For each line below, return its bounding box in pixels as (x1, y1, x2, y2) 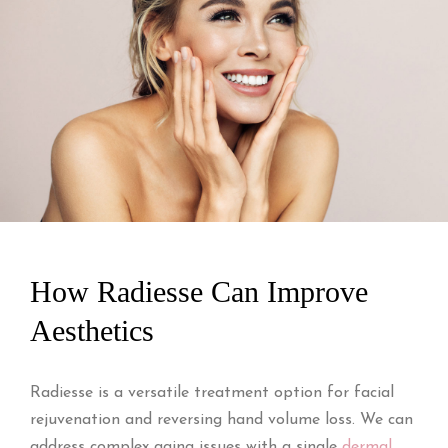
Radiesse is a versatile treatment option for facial (29, 385, 394, 401)
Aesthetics (29, 314, 154, 347)
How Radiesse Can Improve (29, 275, 368, 308)
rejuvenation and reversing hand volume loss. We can (29, 412, 413, 428)
